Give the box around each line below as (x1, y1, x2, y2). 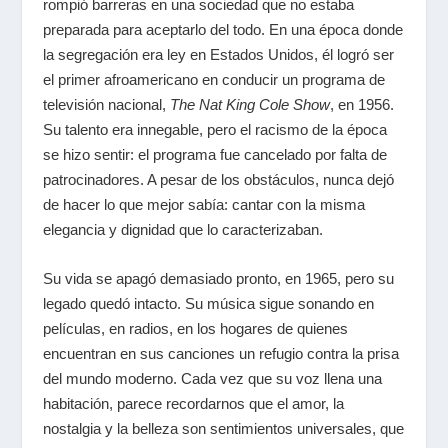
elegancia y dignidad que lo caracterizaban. (42, 220, 323, 238)
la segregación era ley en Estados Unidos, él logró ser (42, 45, 394, 63)
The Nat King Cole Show (169, 95, 330, 113)
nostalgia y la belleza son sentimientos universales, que (42, 419, 404, 437)
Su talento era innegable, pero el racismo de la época (42, 120, 387, 138)
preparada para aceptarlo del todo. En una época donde (42, 20, 403, 38)
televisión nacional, (42, 95, 170, 113)
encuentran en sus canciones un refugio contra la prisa (42, 344, 399, 362)
